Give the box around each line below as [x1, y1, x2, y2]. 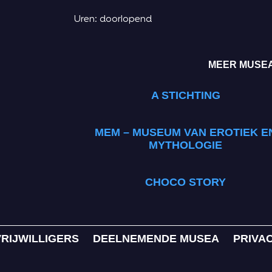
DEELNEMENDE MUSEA [92, 233, 219, 245]
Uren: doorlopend [74, 13, 152, 27]
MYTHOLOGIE [149, 139, 222, 152]
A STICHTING [151, 89, 220, 102]
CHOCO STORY [145, 176, 226, 189]
